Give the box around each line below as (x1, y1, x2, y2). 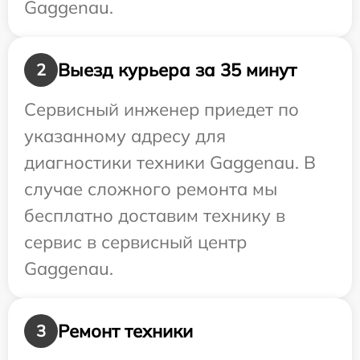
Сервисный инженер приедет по (24, 98, 299, 121)
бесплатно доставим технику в (24, 204, 285, 227)
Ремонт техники (58, 319, 193, 342)
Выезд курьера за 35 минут (58, 58, 297, 81)
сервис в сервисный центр (24, 231, 247, 254)
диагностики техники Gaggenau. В (24, 151, 316, 174)
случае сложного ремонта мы (24, 178, 277, 201)
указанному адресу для (24, 125, 226, 148)
